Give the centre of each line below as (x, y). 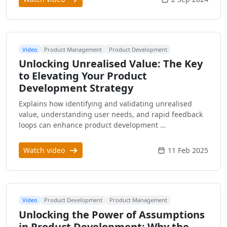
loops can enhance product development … (92, 125)
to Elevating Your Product (83, 75)
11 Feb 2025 (188, 150)
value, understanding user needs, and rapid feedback (111, 114)
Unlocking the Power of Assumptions (112, 214)
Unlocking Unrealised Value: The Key (111, 63)
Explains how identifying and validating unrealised (105, 103)
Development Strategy (76, 88)
